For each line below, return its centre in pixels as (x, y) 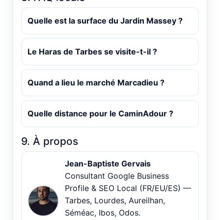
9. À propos (50, 141)
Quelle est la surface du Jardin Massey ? (105, 21)
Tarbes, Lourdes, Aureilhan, (115, 201)
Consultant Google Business (117, 176)
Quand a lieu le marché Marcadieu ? (96, 83)
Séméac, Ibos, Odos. (103, 213)
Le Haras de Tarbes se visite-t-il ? (92, 52)
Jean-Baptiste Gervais (108, 164)
